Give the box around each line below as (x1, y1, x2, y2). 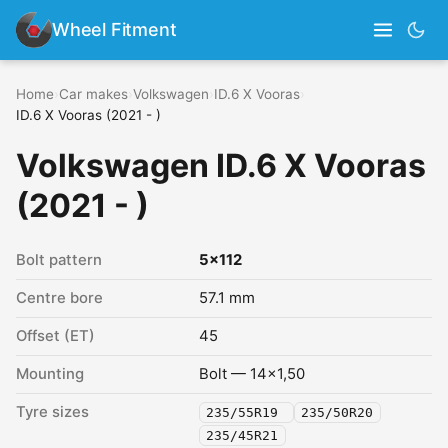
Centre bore (16, 289, 103, 307)
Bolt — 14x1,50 (199, 365, 305, 383)
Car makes (59, 86, 128, 102)
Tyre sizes (16, 403, 89, 421)
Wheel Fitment (52, 19, 177, 40)
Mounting (16, 365, 84, 383)
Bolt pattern (16, 251, 102, 269)
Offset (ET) (16, 327, 95, 345)
